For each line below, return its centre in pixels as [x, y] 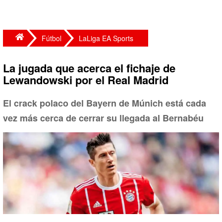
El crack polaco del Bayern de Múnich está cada [105, 103]
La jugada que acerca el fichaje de [89, 68]
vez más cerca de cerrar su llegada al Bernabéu [103, 118]
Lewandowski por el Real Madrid [86, 80]
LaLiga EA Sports [106, 38]
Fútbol [52, 38]
